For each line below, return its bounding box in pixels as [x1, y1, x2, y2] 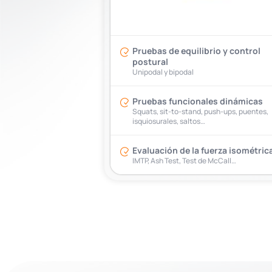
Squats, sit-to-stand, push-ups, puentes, [132, 106, 268, 117]
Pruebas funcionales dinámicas [132, 95, 263, 107]
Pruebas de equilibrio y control [132, 45, 260, 57]
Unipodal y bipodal [132, 67, 194, 78]
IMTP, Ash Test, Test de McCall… [132, 155, 236, 166]
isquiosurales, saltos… [132, 116, 205, 127]
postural [132, 56, 168, 68]
